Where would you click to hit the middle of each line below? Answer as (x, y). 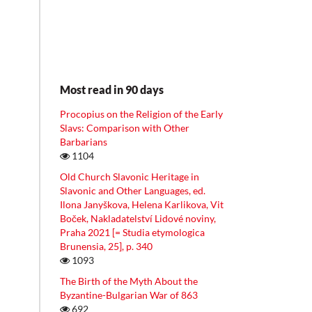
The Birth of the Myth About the (129, 281)
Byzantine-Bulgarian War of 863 (129, 295)
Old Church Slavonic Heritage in (130, 177)
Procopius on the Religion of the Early (141, 114)
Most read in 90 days (112, 90)
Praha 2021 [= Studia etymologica (132, 233)
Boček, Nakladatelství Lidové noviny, (138, 219)
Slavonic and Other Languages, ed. (133, 191)
